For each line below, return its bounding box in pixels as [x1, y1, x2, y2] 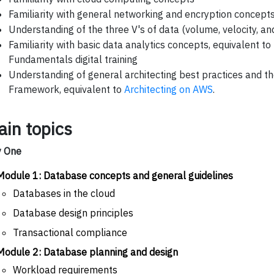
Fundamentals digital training [9, 53, 138, 65]
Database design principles [13, 206, 133, 219]
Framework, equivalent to [9, 83, 124, 95]
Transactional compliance [13, 226, 127, 239]
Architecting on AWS [124, 83, 213, 95]
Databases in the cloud [13, 187, 115, 199]
